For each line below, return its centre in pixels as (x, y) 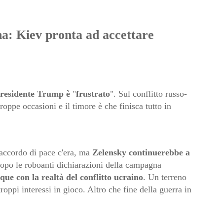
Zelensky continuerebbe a (141, 153)
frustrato (93, 94)
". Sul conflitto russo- (148, 94)
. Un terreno (165, 177)
